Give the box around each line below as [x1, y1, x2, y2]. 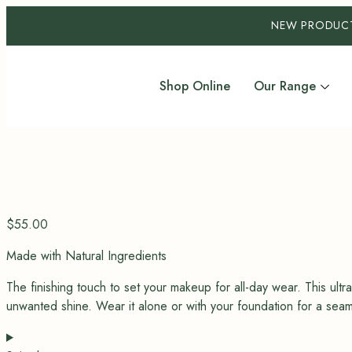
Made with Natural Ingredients [6, 247, 167, 265]
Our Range [254, 77, 317, 95]
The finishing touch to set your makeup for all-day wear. [6, 278, 305, 296]
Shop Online [159, 77, 231, 95]
